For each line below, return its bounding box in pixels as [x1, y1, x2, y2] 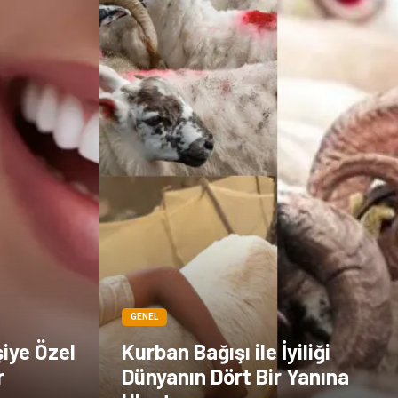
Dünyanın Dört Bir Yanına [122, 362, 349, 389]
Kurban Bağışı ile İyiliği [122, 338, 330, 364]
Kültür [28, 34, 64, 51]
